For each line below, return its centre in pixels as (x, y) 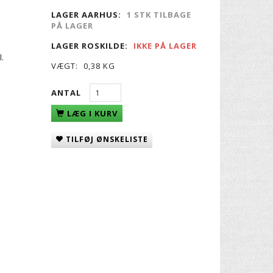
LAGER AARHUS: (86, 15)
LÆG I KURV (92, 114)
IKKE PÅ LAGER (165, 46)
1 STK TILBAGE (159, 15)
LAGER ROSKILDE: (89, 46)
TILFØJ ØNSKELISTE (107, 140)
